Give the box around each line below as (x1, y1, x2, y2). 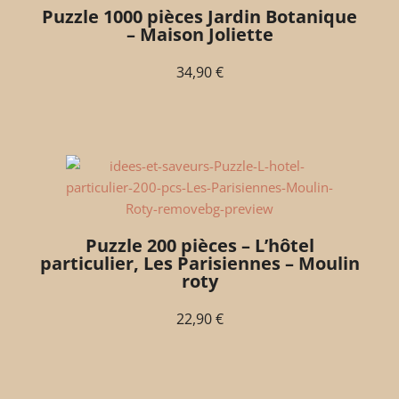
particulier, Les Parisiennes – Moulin (39, 250, 360, 275)
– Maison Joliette (126, 21, 273, 46)
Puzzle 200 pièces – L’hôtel (85, 232, 314, 257)
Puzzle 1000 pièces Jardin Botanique (42, 4, 357, 28)
